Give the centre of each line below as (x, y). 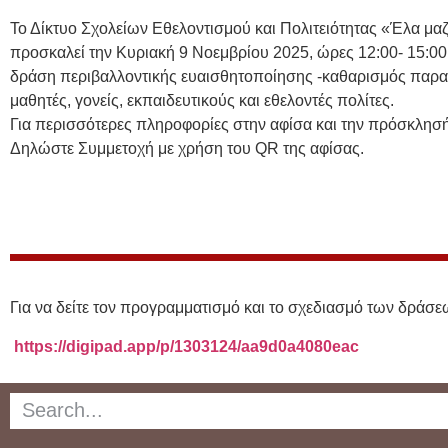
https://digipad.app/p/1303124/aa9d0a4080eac (186, 346)
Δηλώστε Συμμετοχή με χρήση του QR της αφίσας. (187, 148)
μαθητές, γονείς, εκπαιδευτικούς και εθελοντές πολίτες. (202, 100)
